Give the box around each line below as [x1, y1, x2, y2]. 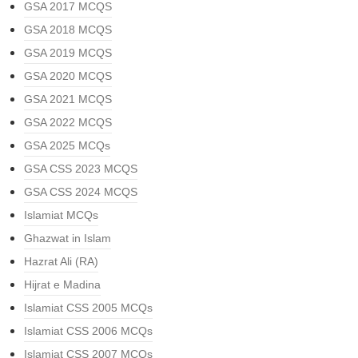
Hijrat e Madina [24, 278, 101, 292]
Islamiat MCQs [24, 209, 98, 222]
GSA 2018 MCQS [24, 23, 112, 37]
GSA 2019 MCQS [24, 46, 112, 60]
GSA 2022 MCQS [24, 116, 112, 129]
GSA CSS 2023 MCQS [24, 162, 137, 176]
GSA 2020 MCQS [24, 70, 112, 83]
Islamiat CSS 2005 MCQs [24, 301, 153, 315]
